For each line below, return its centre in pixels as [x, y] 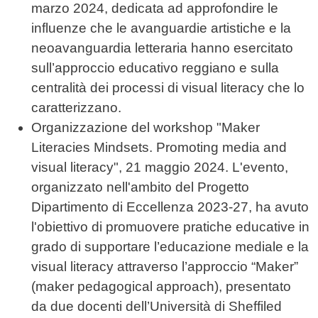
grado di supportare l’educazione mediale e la [170, 247]
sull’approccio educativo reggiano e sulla [155, 68]
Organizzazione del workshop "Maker [146, 128]
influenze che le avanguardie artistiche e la [161, 28]
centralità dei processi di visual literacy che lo [168, 88]
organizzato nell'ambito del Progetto [140, 187]
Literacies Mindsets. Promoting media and [159, 148]
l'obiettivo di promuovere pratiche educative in [170, 227]
